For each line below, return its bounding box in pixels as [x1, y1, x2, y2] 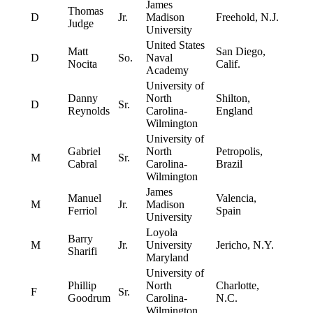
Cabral [67, 158, 97, 170]
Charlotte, [215, 279, 259, 292]
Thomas [67, 5, 103, 17]
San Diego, [215, 45, 265, 58]
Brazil [215, 158, 242, 170]
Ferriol [67, 205, 97, 217]
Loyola [145, 226, 177, 239]
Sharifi [67, 245, 97, 258]
